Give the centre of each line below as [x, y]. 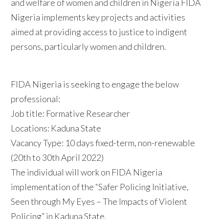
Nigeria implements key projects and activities [98, 17]
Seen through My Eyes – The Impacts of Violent [99, 201]
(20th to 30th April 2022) [57, 157]
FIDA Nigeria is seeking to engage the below [95, 84]
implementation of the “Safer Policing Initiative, [100, 186]
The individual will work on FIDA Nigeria [87, 172]
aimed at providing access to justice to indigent [99, 32]
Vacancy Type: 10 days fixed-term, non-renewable [103, 142]
